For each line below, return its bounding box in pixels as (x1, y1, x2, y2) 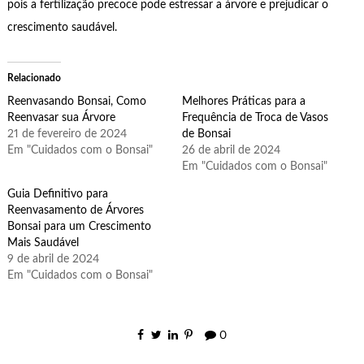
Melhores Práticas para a (182, 95, 305, 107)
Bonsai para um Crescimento (6, 220, 151, 232)
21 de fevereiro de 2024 (6, 128, 127, 140)
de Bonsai (182, 128, 231, 140)
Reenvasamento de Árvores (6, 204, 144, 216)
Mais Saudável (6, 236, 79, 249)
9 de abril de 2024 (6, 253, 99, 265)
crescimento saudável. (6, 21, 117, 33)
